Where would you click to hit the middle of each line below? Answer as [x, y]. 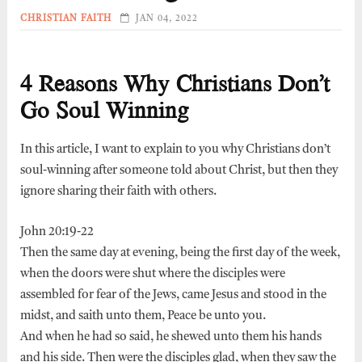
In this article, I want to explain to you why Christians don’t [175, 149]
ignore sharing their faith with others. [118, 192]
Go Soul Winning [104, 109]
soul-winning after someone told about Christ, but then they [179, 170]
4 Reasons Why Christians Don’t [175, 83]
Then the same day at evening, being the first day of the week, [180, 253]
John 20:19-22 [57, 232]
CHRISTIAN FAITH [65, 19]
